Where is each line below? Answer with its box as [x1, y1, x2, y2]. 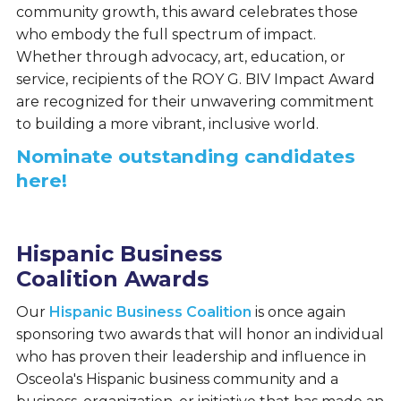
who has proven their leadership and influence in [15, 348, 366, 366]
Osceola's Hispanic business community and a [15, 371, 338, 388]
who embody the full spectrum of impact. [15, 26, 316, 44]
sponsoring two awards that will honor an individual [15, 326, 384, 344]
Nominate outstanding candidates [15, 145, 355, 168]
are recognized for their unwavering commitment [15, 93, 374, 111]
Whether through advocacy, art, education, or [15, 48, 346, 66]
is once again [251, 303, 346, 321]
